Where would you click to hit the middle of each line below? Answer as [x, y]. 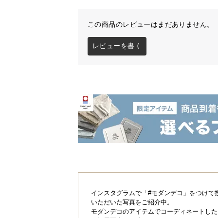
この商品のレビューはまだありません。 [151, 25]
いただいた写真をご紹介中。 [132, 202]
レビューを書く [117, 46]
